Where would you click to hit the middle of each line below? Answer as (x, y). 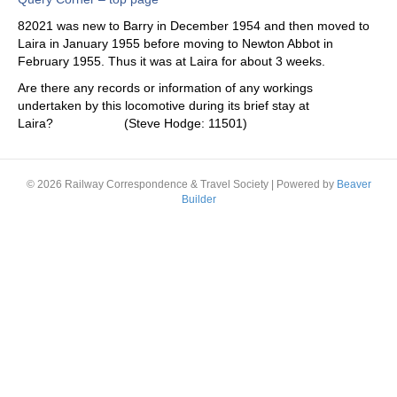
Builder (198, 200)
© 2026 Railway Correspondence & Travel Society (147, 185)
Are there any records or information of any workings (165, 88)
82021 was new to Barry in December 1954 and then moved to (194, 26)
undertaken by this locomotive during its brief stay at (163, 106)
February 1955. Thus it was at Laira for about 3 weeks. (171, 62)
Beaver (354, 185)
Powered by (306, 185)
